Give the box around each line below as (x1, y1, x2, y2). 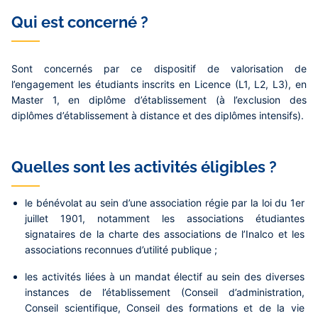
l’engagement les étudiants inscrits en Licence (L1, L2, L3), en (11, 78, 307, 91)
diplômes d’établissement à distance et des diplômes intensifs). (11, 109, 304, 122)
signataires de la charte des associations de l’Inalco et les (25, 228, 305, 241)
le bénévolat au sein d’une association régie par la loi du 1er (25, 197, 305, 209)
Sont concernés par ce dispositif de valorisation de (11, 62, 307, 75)
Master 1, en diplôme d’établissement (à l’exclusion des (11, 94, 307, 106)
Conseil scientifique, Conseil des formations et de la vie (25, 302, 305, 314)
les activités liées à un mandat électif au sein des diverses (25, 270, 305, 283)
